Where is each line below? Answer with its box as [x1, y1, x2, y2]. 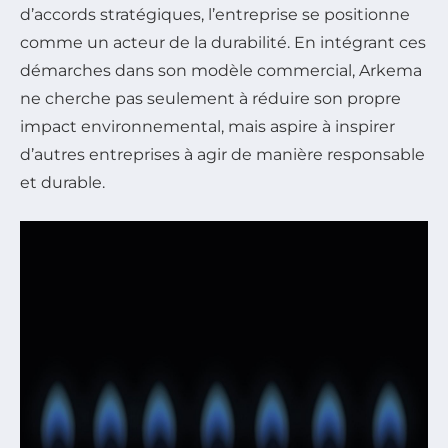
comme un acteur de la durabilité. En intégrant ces [20, 32, 426, 52]
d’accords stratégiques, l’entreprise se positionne [20, 4, 410, 24]
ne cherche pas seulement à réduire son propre [20, 88, 401, 108]
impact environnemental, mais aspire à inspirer [20, 116, 395, 136]
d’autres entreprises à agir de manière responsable [20, 144, 425, 164]
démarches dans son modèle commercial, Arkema [20, 60, 422, 80]
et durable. [20, 172, 105, 192]
